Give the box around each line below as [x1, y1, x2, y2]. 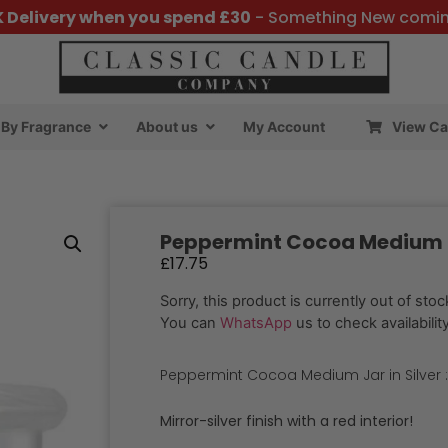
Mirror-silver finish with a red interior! [160, 410, 413, 431]
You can [160, 314, 220, 333]
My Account [243, 117, 325, 135]
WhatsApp [220, 314, 292, 333]
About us [136, 117, 198, 135]
